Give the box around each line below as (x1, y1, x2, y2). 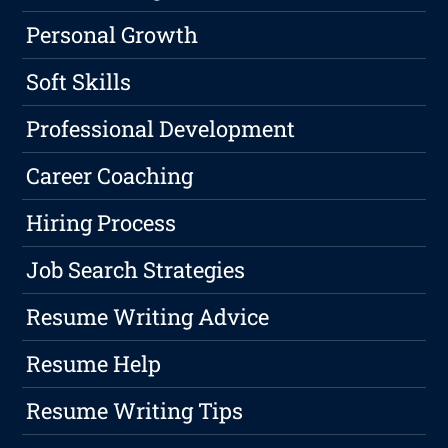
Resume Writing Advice (26, 301, 270, 331)
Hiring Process (26, 207, 177, 237)
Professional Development (26, 113, 296, 143)
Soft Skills (26, 66, 132, 96)
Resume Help (26, 348, 162, 378)
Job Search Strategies (26, 254, 246, 284)
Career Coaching (26, 160, 194, 190)
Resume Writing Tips (26, 395, 244, 425)
